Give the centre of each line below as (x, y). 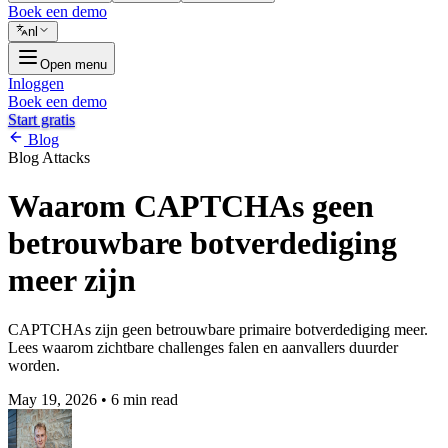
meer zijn (72, 280)
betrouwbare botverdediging (202, 243)
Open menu (73, 64)
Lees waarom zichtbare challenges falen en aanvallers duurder (203, 347)
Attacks (66, 157)
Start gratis (41, 119)
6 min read (144, 399)
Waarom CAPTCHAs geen (191, 206)
